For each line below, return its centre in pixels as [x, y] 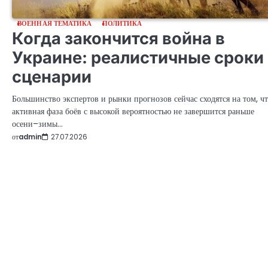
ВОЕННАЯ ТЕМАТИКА [55, 24]
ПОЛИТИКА [122, 24]
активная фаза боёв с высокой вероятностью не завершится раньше [133, 112]
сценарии [52, 77]
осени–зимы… [37, 124]
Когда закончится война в [118, 39]
